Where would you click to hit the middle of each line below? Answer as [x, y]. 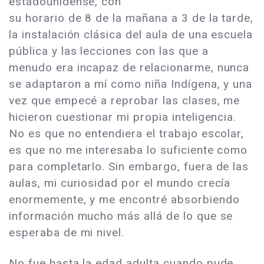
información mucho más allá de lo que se [121, 216]
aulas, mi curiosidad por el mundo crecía [120, 183]
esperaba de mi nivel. [67, 233]
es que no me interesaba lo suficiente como [128, 150]
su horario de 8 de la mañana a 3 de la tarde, [131, 18]
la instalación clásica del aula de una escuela [131, 35]
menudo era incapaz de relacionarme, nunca [129, 68]
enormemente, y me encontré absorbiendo [124, 200]
